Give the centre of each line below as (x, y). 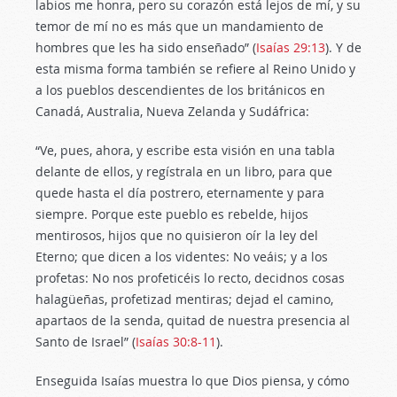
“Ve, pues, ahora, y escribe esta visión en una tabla (185, 150)
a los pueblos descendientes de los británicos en (180, 90)
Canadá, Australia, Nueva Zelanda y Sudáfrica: (172, 111)
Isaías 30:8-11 (176, 342)
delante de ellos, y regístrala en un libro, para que (184, 171)
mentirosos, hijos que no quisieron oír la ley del (177, 235)
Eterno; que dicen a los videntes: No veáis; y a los (182, 257)
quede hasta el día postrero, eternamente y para (180, 193)
